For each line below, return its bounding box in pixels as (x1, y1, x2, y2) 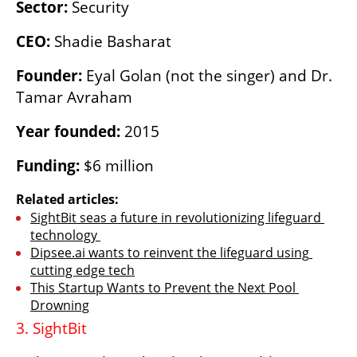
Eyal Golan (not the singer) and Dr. (86, 65, 332, 87)
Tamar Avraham (16, 87, 132, 108)
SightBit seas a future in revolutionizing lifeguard (30, 209, 321, 227)
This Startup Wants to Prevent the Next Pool (30, 279, 296, 297)
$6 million (80, 155, 154, 177)
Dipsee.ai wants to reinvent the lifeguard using (30, 244, 309, 262)
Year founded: (16, 121, 120, 143)
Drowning (30, 296, 89, 315)
